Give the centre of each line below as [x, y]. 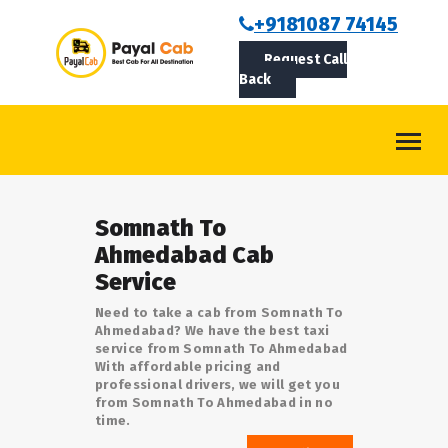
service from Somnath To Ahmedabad [221, 348]
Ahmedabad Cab [184, 255]
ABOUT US [53, 65]
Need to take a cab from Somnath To [219, 312]
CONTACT [49, 153]
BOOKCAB [53, 21]
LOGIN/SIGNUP [69, 241]
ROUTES [45, 109]
